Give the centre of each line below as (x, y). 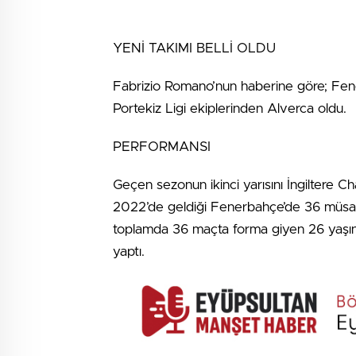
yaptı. (129, 251)
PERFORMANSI (162, 146)
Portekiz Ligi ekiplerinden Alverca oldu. (230, 108)
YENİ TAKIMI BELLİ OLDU (194, 48)
